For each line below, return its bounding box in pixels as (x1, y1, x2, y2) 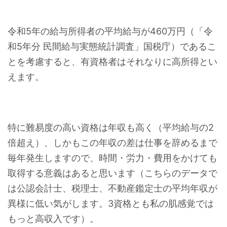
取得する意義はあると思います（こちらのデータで (8, 168, 217, 178)
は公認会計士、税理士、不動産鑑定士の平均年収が (8, 183, 217, 194)
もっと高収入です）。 (8, 213, 99, 224)
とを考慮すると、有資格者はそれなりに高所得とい (8, 56, 217, 67)
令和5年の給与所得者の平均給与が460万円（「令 (8, 26, 213, 36)
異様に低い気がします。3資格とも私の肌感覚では (8, 198, 214, 209)
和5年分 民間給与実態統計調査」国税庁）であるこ (8, 41, 216, 52)
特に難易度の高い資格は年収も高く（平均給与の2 (8, 122, 214, 133)
